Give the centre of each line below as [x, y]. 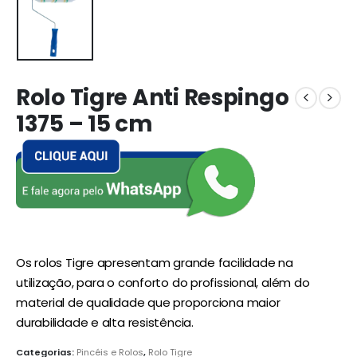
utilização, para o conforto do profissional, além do [163, 282]
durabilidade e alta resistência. [105, 322]
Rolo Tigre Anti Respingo [153, 97]
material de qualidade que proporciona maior [148, 302]
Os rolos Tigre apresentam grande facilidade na [155, 262]
